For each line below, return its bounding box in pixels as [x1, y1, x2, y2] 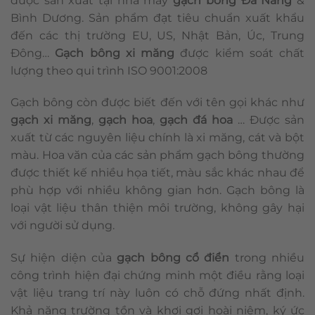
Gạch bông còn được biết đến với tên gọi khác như [11, 96, 304, 110]
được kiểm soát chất [174, 46, 304, 60]
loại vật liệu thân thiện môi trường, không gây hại [11, 201, 304, 215]
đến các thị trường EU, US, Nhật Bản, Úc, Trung [11, 28, 304, 42]
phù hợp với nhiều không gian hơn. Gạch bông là [11, 184, 304, 198]
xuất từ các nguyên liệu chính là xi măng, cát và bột [11, 131, 304, 145]
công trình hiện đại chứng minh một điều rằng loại [11, 269, 304, 283]
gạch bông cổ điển [117, 251, 230, 265]
